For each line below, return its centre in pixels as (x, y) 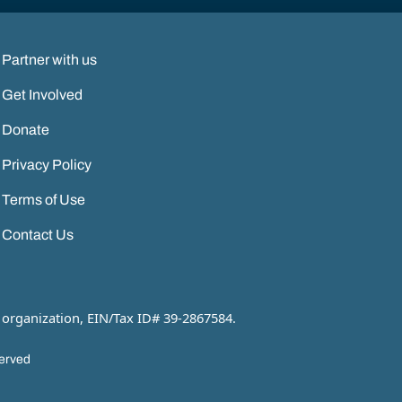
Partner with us (50, 59)
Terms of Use (44, 199)
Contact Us (38, 234)
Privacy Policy (47, 164)
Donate (26, 129)
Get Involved (43, 94)
